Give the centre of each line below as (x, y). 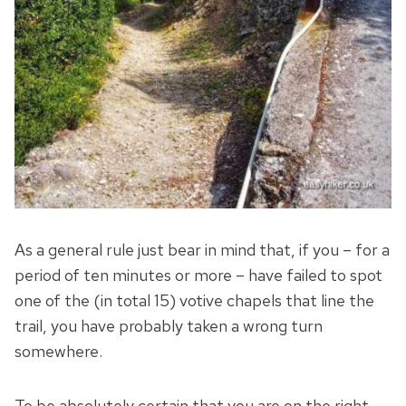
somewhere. (58, 352)
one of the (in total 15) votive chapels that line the (194, 301)
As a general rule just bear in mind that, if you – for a (202, 250)
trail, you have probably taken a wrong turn (169, 326)
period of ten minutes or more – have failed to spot (198, 275)
